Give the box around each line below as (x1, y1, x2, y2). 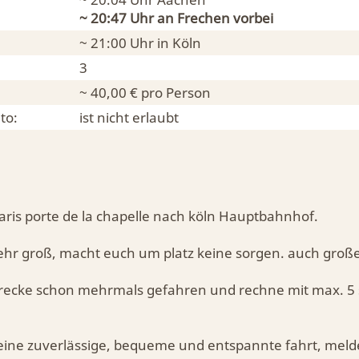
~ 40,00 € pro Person (79, 83, 211, 102)
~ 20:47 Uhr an (79, 9, 177, 27)
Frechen (177, 9, 230, 27)
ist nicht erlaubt (79, 108, 179, 127)
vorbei (230, 9, 273, 27)
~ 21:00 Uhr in (79, 34, 172, 52)
